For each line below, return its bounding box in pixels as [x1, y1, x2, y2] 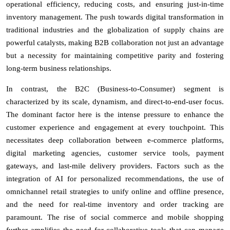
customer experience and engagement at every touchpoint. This [6, 123, 224, 131]
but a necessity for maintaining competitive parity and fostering [6, 51, 224, 60]
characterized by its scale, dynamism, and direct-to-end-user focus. [6, 97, 224, 106]
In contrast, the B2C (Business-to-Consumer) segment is [6, 84, 224, 93]
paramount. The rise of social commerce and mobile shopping [6, 213, 224, 221]
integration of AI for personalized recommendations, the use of [6, 174, 224, 183]
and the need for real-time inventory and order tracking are [6, 200, 224, 208]
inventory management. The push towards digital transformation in [6, 12, 224, 21]
